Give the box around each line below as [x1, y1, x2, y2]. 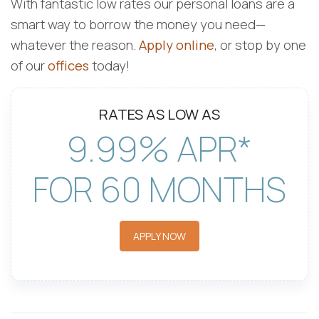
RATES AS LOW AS [99, 104, 220, 125]
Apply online [139, 36, 214, 55]
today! [89, 56, 130, 75]
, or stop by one [214, 36, 306, 55]
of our [11, 56, 48, 75]
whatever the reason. [11, 36, 139, 55]
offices [48, 56, 89, 75]
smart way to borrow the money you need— [11, 15, 266, 34]
